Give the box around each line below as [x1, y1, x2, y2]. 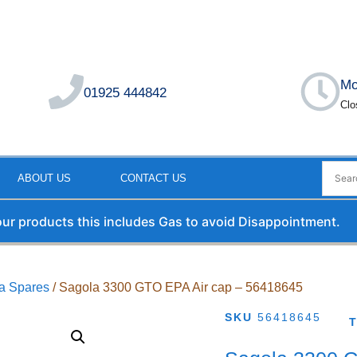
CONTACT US [120, 172, 186, 185]
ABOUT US [18, 172, 71, 185]
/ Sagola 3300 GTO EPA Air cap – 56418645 [49, 280, 304, 294]
